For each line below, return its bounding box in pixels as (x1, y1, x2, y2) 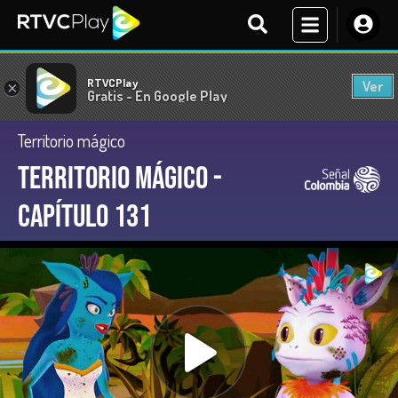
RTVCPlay (87, 75, 138, 90)
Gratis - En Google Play (87, 86, 227, 105)
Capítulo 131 (18, 198, 151, 236)
